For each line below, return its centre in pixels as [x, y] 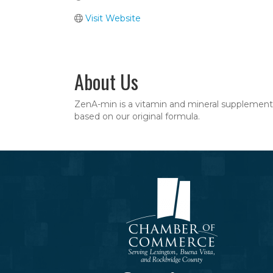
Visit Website [113, 18]
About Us [106, 81]
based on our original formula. [137, 116]
